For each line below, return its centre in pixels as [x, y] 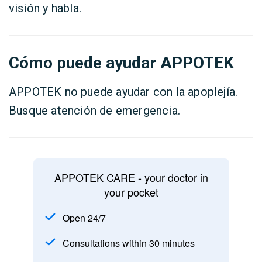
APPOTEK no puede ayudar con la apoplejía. [123, 92]
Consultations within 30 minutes [128, 243]
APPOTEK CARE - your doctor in [131, 177]
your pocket [131, 192]
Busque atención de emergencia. [94, 111]
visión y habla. [45, 8]
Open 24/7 [84, 218]
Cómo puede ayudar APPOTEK [121, 63]
